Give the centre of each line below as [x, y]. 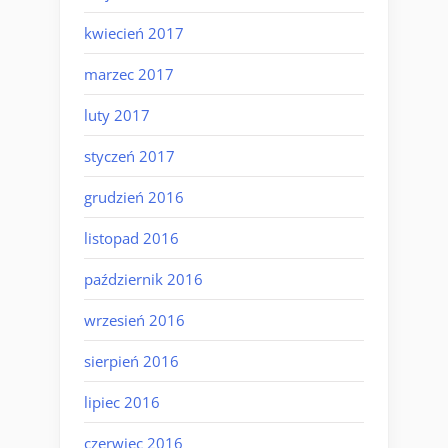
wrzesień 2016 [134, 319]
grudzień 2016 [134, 196]
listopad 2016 [131, 237]
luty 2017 [117, 114]
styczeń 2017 [129, 155]
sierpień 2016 [131, 360]
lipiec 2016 [122, 401]
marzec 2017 [129, 73]
